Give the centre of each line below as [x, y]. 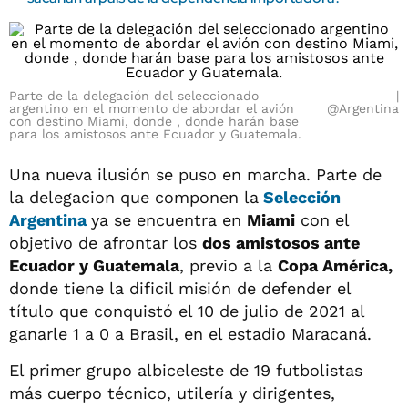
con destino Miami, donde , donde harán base [154, 121]
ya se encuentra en [169, 220]
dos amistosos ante [281, 243]
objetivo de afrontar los [106, 243]
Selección [300, 197]
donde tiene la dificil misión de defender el [180, 288]
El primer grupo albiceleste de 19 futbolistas [186, 370]
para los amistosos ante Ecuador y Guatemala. [155, 134]
